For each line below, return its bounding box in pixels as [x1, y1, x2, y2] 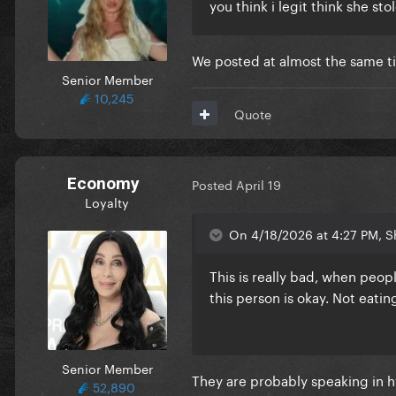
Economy [67, 172, 140, 194]
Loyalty [85, 191, 129, 211]
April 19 [236, 174, 281, 194]
